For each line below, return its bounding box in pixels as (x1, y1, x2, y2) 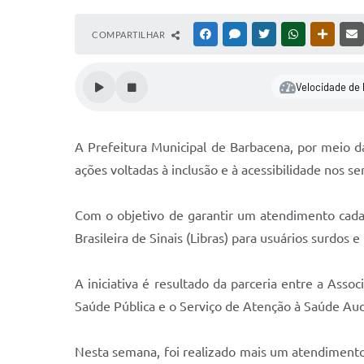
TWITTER (272, 29, 310, 39)
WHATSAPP (301, 29, 349, 39)
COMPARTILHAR (92, 29, 167, 40)
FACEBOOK (214, 29, 261, 39)
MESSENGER (243, 29, 294, 39)
